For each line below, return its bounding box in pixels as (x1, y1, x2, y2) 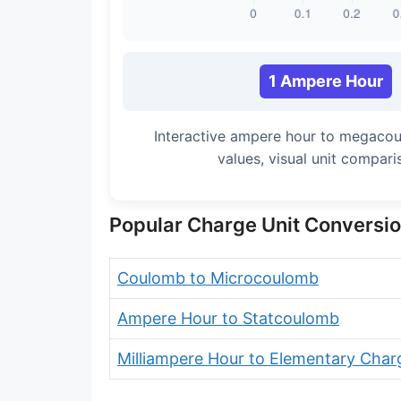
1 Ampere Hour (268, 72, 383, 90)
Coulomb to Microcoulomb (117, 269, 319, 287)
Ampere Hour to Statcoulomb (117, 309, 339, 328)
